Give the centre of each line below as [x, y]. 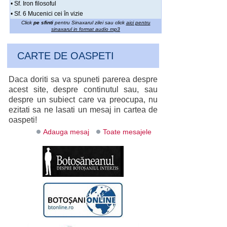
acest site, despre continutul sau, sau [83, 90]
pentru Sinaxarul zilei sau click [89, 23]
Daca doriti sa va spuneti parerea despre [83, 80]
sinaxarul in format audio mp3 [86, 29]
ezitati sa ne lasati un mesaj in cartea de [83, 110]
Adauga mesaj [66, 132]
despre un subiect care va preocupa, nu [83, 100]
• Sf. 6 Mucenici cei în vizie [47, 14]
